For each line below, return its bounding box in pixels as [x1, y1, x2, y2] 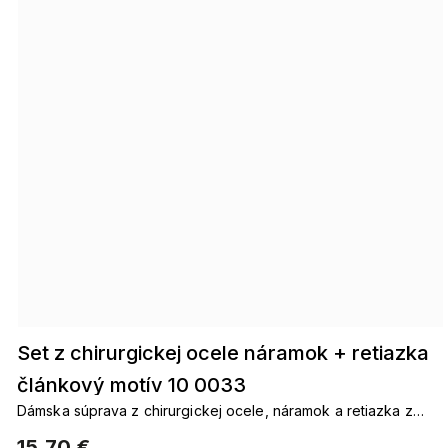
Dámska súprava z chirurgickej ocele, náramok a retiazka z [17, 402, 413, 419]
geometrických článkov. [17, 423, 177, 440]
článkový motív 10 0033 [17, 373, 246, 397]
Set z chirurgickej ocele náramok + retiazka [17, 341, 429, 365]
